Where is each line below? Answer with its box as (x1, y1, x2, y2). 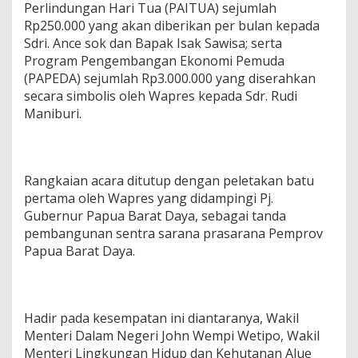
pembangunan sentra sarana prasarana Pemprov (24, 224, 323, 242)
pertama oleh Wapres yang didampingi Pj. (24, 189, 273, 207)
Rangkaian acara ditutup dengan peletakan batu (24, 171, 314, 189)
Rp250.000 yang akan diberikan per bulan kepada (24, 16, 320, 34)
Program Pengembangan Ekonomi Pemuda (24, 51, 284, 70)
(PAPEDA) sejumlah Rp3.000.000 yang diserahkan (24, 69, 316, 87)
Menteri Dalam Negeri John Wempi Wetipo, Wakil (24, 326, 320, 344)
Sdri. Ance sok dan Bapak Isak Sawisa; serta (24, 34, 282, 52)
